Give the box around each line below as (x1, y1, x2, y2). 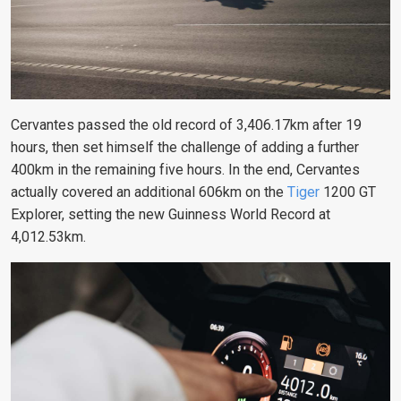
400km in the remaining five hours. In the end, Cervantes (11, 160, 360, 178)
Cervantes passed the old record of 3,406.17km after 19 (11, 115, 362, 133)
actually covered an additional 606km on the (11, 183, 287, 200)
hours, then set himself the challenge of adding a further (11, 138, 359, 156)
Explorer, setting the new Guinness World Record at (11, 205, 330, 223)
